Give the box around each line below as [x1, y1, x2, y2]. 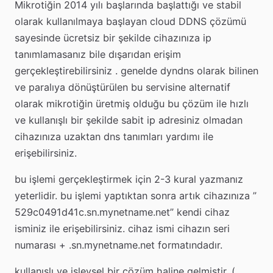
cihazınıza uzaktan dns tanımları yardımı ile [15, 130, 213, 143]
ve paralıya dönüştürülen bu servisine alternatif [15, 81, 230, 93]
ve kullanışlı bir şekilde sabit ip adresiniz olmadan [15, 114, 243, 126]
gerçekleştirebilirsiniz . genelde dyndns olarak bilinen [15, 65, 258, 77]
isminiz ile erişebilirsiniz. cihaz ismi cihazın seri [15, 222, 230, 235]
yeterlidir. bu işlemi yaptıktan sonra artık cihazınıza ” [15, 190, 257, 202]
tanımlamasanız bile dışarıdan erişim [15, 48, 181, 60]
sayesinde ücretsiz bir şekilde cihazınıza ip [15, 32, 211, 44]
